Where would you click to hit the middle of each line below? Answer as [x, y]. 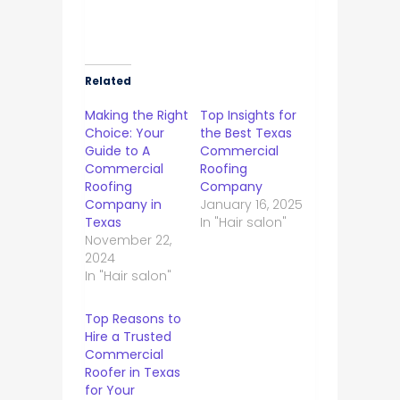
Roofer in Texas [132, 372]
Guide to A [117, 150]
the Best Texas [246, 133]
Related [108, 80]
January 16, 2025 [251, 204]
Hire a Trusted [128, 336]
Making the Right [136, 115]
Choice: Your [124, 133]
